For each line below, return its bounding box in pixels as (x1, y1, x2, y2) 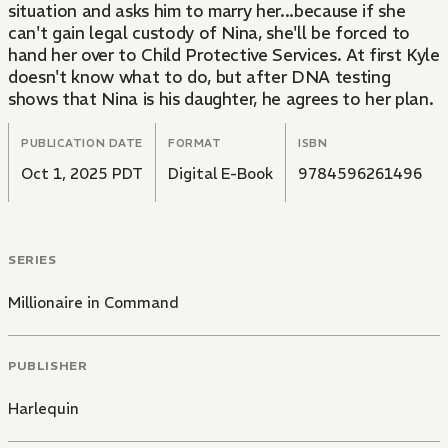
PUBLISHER (8, 357, 88, 373)
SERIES (8, 252, 57, 268)
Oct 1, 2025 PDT (21, 164, 143, 184)
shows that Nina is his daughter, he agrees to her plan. (8, 88, 434, 111)
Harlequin (8, 398, 79, 418)
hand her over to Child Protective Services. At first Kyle (8, 44, 440, 67)
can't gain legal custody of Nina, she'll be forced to (8, 22, 410, 45)
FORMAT (168, 136, 222, 151)
